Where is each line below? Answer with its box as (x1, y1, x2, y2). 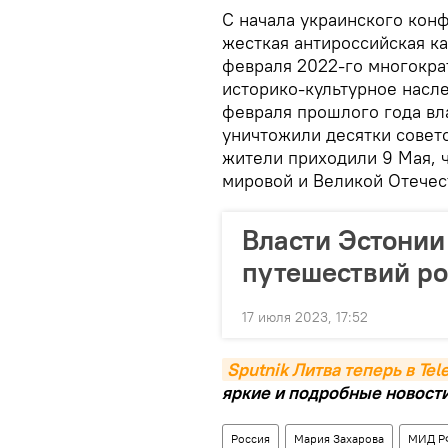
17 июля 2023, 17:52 (242, 307, 368, 326)
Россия (231, 430, 270, 446)
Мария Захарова (294, 430, 384, 446)
